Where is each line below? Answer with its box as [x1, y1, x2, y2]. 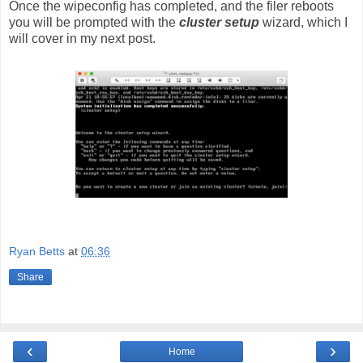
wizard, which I [263, 15, 348, 29]
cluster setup [179, 15, 263, 29]
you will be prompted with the [9, 15, 179, 29]
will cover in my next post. [9, 31, 156, 45]
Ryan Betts [9, 245, 65, 258]
